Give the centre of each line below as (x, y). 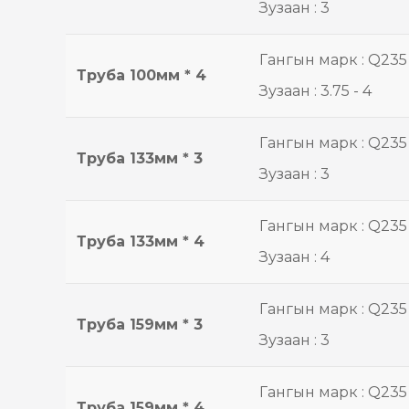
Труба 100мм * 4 (142, 75)
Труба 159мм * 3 (140, 325)
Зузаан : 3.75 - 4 (315, 91)
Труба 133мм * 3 (140, 158)
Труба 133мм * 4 (141, 241)
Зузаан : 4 (294, 257)
